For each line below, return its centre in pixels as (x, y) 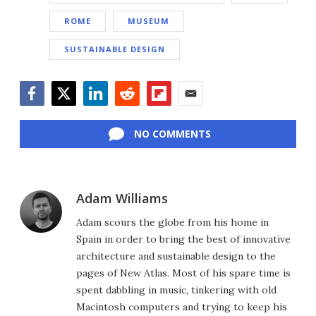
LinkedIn (105, 113)
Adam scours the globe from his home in (172, 222)
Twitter (70, 113)
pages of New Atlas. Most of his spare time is (183, 273)
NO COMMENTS (172, 134)
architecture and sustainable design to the (176, 256)
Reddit (131, 113)
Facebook (44, 113)
